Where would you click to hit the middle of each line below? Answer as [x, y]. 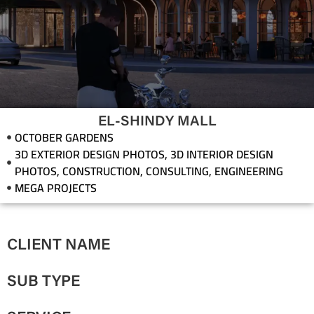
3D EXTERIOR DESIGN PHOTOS [90, 154]
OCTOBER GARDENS [64, 137]
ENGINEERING [249, 171]
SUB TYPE [43, 282]
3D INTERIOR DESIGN [222, 154]
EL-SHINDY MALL [157, 122]
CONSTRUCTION [101, 171]
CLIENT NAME [59, 246]
